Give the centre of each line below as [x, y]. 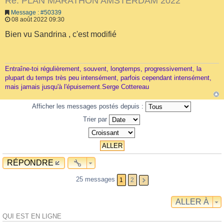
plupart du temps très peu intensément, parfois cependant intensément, [108, 78]
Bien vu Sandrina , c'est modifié [61, 34]
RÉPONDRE [30, 163]
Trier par [96, 119]
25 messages [96, 179]
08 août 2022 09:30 [37, 19]
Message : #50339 [36, 12]
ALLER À [192, 202]
